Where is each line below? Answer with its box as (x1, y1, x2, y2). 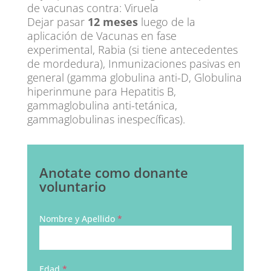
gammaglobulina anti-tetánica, (27, 98, 177, 113)
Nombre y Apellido (39, 213, 117, 224)
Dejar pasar (27, 15, 88, 29)
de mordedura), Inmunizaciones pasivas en (27, 56, 241, 71)
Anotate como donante (39, 163, 188, 181)
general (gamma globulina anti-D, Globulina (27, 70, 242, 85)
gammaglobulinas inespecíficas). (27, 112, 185, 126)
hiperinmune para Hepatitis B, (27, 84, 176, 99)
